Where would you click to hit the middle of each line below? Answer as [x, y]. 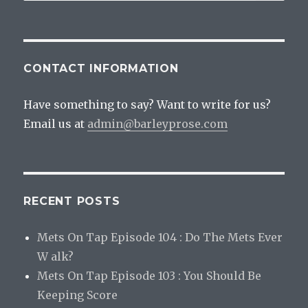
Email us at [56, 123]
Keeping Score [78, 295]
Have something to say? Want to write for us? [147, 104]
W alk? [56, 256]
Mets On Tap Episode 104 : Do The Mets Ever [160, 237]
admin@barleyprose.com [158, 123]
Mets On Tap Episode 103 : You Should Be [150, 275]
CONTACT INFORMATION [101, 68]
